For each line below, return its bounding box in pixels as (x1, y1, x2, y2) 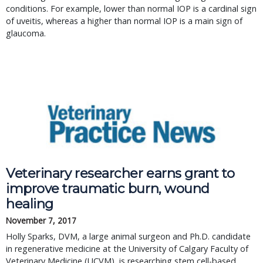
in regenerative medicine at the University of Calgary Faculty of (6, 243, 248, 254)
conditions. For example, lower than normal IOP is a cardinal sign (6, 3, 257, 14)
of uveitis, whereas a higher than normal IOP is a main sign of (6, 15, 242, 26)
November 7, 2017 (6, 215, 76, 226)
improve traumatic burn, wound (6, 180, 210, 197)
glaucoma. (6, 28, 46, 39)
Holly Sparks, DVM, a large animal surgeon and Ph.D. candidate (6, 231, 251, 242)
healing (6, 195, 53, 212)
